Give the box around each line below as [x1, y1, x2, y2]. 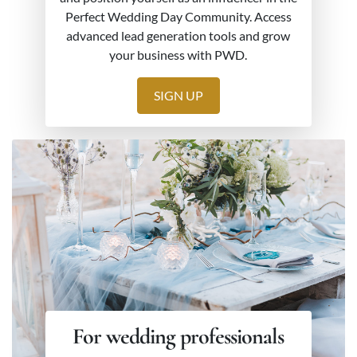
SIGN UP [153, 88, 203, 104]
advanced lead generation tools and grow [66, 28, 291, 44]
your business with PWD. [109, 47, 248, 63]
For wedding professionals [73, 323, 284, 351]
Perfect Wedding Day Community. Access [65, 9, 292, 25]
